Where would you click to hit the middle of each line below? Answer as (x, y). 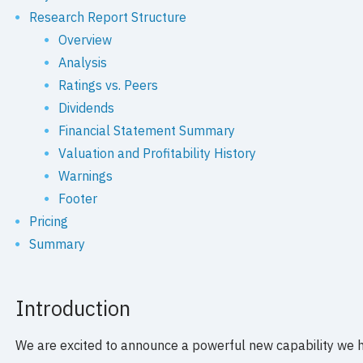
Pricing (49, 222)
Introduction (73, 309)
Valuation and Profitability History (158, 154)
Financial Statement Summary (147, 131)
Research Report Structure (108, 17)
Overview (85, 40)
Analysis (83, 63)
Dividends (87, 108)
